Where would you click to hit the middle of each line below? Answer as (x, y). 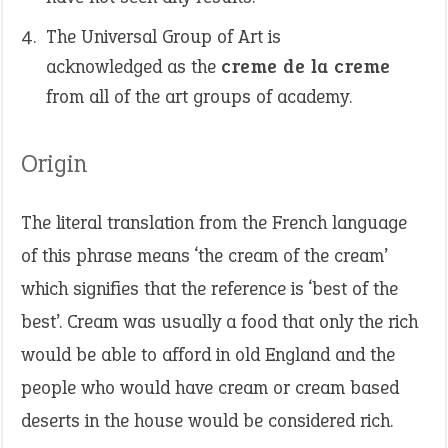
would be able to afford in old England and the (208, 354)
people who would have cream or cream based (210, 387)
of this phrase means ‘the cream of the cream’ (204, 255)
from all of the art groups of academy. (199, 96)
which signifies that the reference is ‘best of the (209, 288)
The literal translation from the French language (214, 222)
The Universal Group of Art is (163, 36)
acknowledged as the (133, 66)
